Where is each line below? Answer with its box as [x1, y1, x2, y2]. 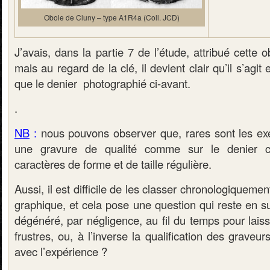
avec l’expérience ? [14, 243, 107, 259]
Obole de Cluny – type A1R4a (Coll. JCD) [43, 12, 180, 22]
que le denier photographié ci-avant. [14, 75, 190, 91]
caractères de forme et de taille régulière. [14, 156, 212, 172]
